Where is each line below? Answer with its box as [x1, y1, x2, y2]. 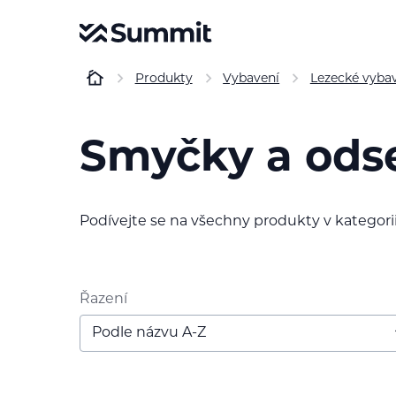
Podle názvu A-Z [91, 325, 206, 340]
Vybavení [223, 72, 280, 86]
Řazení [80, 292, 127, 307]
